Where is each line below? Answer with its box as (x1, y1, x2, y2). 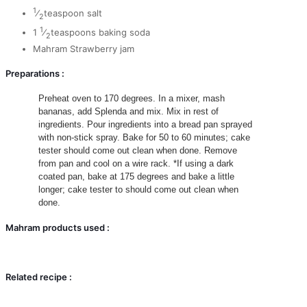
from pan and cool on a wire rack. (38, 158, 173, 169)
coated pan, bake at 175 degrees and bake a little (38, 171, 234, 182)
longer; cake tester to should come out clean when (38, 184, 238, 195)
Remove (204, 145, 237, 156)
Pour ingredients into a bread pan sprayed (87, 119, 252, 130)
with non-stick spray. (38, 132, 123, 143)
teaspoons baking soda (51, 27, 150, 38)
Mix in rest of (167, 106, 219, 117)
